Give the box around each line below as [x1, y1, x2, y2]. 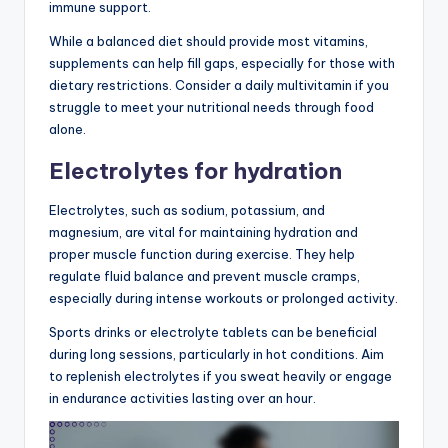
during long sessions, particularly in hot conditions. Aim [49, 346, 384, 363]
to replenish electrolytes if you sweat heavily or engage [49, 368, 392, 385]
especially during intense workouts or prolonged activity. [49, 290, 398, 307]
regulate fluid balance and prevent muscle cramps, [49, 268, 360, 285]
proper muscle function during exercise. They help [49, 246, 355, 263]
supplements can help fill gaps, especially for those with [49, 55, 395, 72]
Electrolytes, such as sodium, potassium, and [49, 202, 325, 219]
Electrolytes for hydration [49, 157, 342, 186]
